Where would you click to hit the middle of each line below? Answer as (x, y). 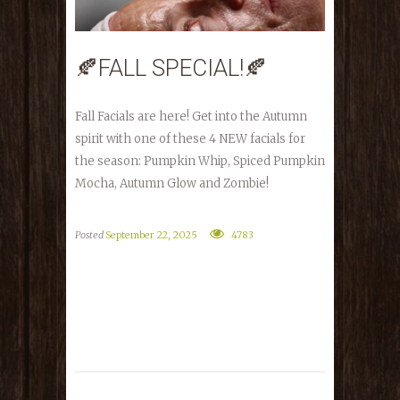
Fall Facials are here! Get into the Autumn (191, 117)
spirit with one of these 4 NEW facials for (190, 139)
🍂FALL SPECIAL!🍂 (171, 68)
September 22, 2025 (151, 235)
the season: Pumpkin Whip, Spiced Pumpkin (200, 162)
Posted (90, 235)
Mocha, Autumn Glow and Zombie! (172, 184)
